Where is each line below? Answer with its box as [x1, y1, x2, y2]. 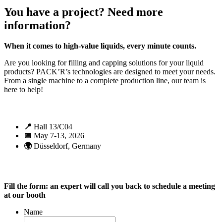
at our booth [4, 191, 46, 200]
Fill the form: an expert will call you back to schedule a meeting [4, 182, 215, 191]
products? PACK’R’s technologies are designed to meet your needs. [4, 67, 216, 76]
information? [4, 18, 71, 32]
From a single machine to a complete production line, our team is [4, 76, 206, 85]
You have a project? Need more [4, 5, 163, 18]
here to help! [4, 85, 43, 94]
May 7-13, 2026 [32, 131, 84, 140]
